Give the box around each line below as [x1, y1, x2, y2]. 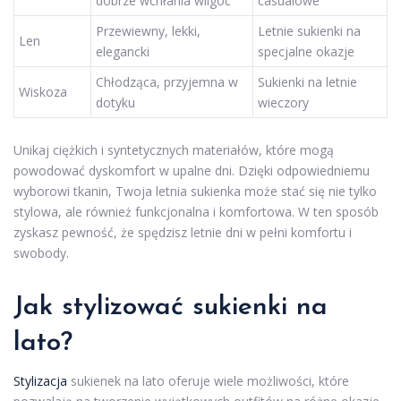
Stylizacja [13, 372, 67, 390]
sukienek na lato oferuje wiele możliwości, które [67, 372, 349, 390]
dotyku [96, 93, 135, 111]
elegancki [96, 42, 149, 60]
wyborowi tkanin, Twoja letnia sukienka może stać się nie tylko [13, 183, 377, 200]
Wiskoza [19, 82, 67, 100]
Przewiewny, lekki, [96, 21, 200, 39]
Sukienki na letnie [258, 73, 357, 90]
